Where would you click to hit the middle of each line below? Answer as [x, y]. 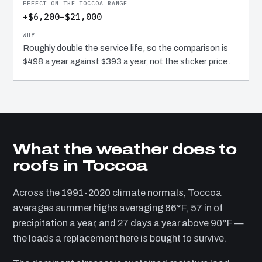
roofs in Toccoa [80, 166]
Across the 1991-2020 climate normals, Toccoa [117, 193]
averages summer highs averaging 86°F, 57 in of [118, 208]
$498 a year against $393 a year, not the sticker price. [127, 62]
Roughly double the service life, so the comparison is [125, 48]
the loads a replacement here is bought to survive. [120, 239]
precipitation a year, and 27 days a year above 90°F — [128, 223]
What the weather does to [125, 149]
